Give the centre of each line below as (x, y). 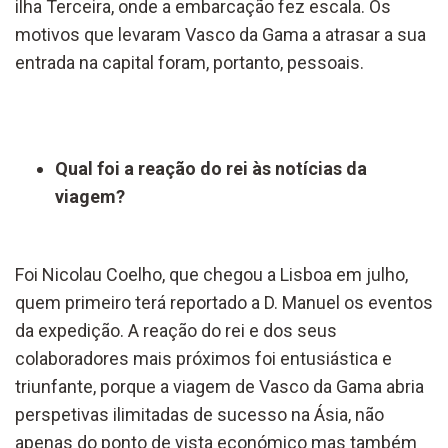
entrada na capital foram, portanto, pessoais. (189, 62)
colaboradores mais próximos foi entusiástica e (203, 358)
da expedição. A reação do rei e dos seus (176, 330)
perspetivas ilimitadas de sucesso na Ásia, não (199, 414)
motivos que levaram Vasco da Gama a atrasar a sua (220, 34)
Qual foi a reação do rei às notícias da (211, 168)
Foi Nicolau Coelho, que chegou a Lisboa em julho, (211, 274)
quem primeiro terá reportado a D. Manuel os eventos (224, 302)
